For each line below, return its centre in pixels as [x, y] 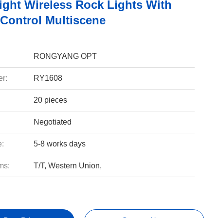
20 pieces [50, 100]
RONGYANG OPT [65, 56]
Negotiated [52, 122]
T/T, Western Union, [67, 166]
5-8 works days [59, 144]
